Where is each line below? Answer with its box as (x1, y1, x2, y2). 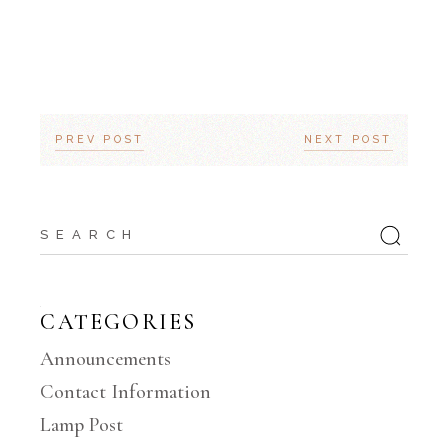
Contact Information (40, 380, 212, 405)
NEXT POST (303, 133, 393, 147)
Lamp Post (40, 413, 124, 438)
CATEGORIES (40, 309, 197, 336)
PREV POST (55, 133, 145, 147)
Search (39, 213, 91, 238)
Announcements (40, 347, 172, 372)
